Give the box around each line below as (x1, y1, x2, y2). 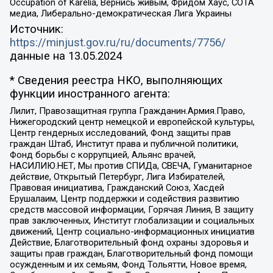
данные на (9, 49, 68, 63)
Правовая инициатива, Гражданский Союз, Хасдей (9, 182, 224, 193)
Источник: (9, 22, 63, 36)
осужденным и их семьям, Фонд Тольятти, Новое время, (9, 258, 247, 270)
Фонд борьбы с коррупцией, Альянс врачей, (9, 149, 196, 160)
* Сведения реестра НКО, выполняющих (9, 74, 222, 88)
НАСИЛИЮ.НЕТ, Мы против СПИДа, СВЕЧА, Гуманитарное (9, 160, 252, 171)
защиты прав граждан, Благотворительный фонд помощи (9, 247, 253, 259)
